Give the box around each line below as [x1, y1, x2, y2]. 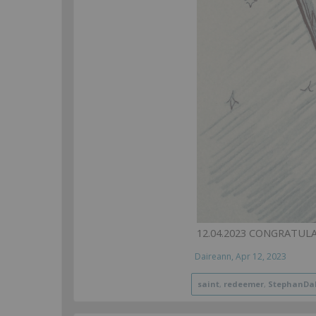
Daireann [195, 250, 231, 263]
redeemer [224, 279, 264, 290]
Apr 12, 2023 [236, 250, 286, 263]
